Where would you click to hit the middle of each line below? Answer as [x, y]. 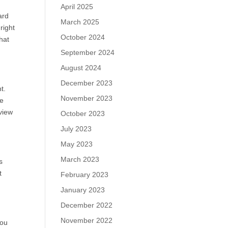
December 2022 [87, 205]
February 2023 [85, 175]
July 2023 [76, 129]
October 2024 [83, 37]
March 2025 [80, 22]
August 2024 [81, 68]
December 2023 [87, 83]
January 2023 [83, 190]
